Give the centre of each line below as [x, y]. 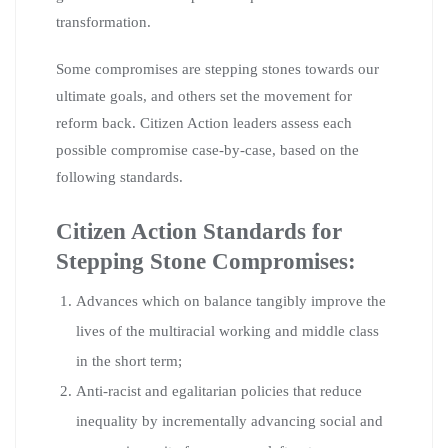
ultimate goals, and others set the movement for [204, 95]
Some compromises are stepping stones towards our [217, 68]
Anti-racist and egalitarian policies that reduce [219, 390]
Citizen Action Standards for [199, 230]
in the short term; [129, 360]
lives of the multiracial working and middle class [227, 330]
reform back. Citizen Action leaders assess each [204, 122]
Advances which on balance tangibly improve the [231, 300]
